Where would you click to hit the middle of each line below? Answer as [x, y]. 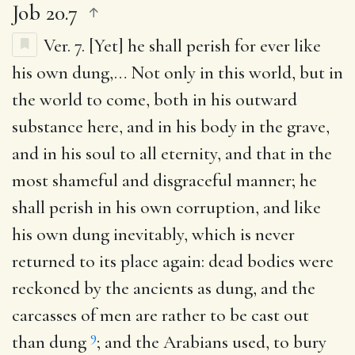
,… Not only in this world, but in [226, 73]
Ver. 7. [66, 46]
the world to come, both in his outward [155, 99]
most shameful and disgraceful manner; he [164, 180]
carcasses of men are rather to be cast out [160, 315]
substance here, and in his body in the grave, [171, 126]
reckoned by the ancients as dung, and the [164, 288]
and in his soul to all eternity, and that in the [172, 153]
